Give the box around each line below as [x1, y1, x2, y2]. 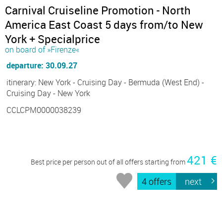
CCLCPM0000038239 [6, 104, 81, 115]
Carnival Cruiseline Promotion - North [5, 2, 191, 17]
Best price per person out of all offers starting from [31, 157, 187, 166]
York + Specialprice [5, 31, 100, 46]
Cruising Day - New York [6, 87, 90, 99]
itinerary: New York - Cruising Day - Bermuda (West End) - [6, 76, 204, 88]
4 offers [142, 175, 172, 187]
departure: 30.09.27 [6, 59, 77, 71]
